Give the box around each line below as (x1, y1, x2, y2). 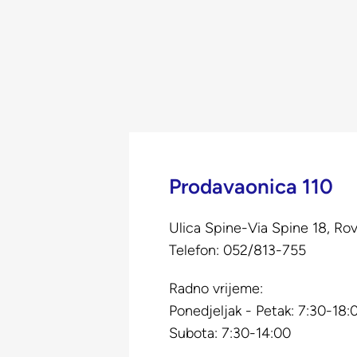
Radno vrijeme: (169, 279, 263, 297)
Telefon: (169, 241, 223, 259)
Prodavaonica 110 (169, 173, 333, 199)
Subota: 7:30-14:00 (169, 324, 291, 342)
